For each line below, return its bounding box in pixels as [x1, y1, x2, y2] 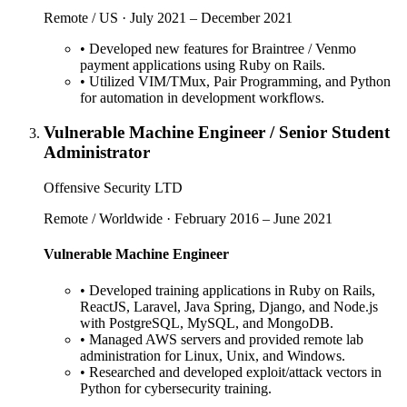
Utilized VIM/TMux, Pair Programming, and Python [89, 73, 391, 89]
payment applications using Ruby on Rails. [80, 56, 325, 73]
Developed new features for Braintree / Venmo [89, 40, 356, 56]
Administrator [44, 143, 150, 163]
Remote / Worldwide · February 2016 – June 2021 [44, 211, 333, 227]
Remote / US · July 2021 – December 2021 [44, 9, 293, 25]
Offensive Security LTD [44, 180, 183, 196]
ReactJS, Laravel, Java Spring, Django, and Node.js [80, 298, 378, 314]
